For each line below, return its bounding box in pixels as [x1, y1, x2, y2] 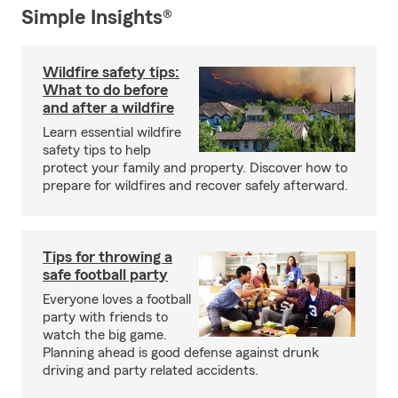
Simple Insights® [21, 6, 172, 28]
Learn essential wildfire [43, 124, 181, 139]
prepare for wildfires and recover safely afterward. [43, 178, 348, 193]
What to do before [43, 81, 168, 98]
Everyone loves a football [43, 291, 191, 306]
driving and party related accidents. [43, 362, 259, 378]
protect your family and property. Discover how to [43, 160, 347, 175]
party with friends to [43, 309, 168, 324]
